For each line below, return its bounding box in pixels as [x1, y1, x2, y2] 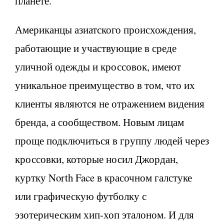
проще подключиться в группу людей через [15, 133, 209, 147]
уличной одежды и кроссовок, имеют [15, 59, 181, 73]
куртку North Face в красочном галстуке [15, 170, 192, 184]
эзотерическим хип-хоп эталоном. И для [15, 207, 194, 221]
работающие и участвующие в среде [15, 40, 176, 55]
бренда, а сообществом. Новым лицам [15, 114, 184, 129]
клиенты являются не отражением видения [15, 96, 204, 110]
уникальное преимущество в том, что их [15, 77, 195, 92]
